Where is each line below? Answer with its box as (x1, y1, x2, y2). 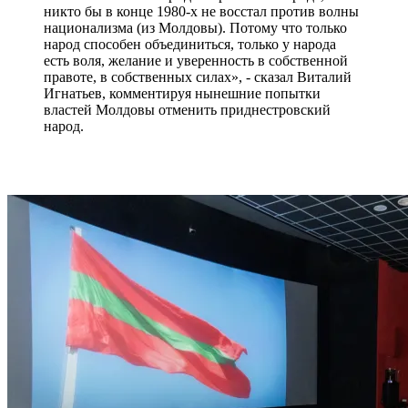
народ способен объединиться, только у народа (44, 36, 336, 52)
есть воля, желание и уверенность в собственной (44, 52, 348, 68)
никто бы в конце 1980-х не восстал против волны (44, 3, 359, 19)
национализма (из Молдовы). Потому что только (44, 19, 347, 36)
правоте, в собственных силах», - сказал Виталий (44, 68, 352, 85)
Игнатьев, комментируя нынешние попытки (44, 85, 321, 101)
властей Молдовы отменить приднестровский (44, 101, 331, 117)
